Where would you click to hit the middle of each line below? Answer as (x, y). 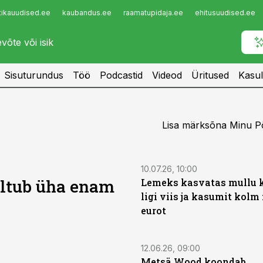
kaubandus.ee (87, 13)
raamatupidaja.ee (153, 13)
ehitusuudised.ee (225, 13)
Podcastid (121, 75)
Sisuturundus (34, 75)
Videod (167, 75)
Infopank (33, 16)
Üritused (210, 75)
